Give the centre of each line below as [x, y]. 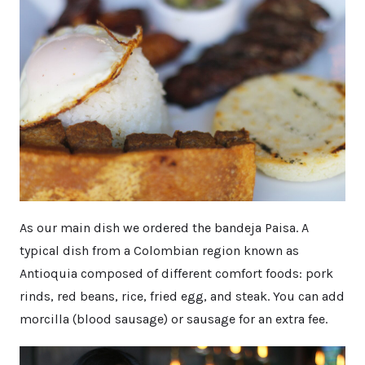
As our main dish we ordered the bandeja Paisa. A [164, 228]
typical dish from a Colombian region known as [159, 251]
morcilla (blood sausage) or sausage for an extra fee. [174, 319]
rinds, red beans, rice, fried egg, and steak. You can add [182, 297]
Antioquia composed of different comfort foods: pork [176, 274]
